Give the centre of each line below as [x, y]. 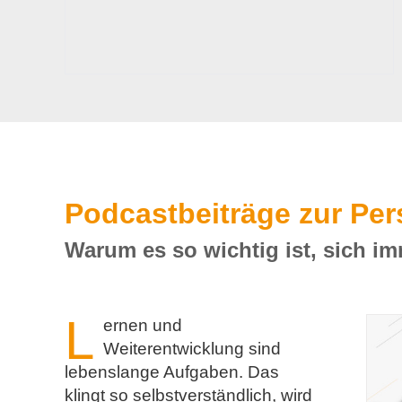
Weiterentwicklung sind [192, 349]
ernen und [143, 326]
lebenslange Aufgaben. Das [172, 372]
